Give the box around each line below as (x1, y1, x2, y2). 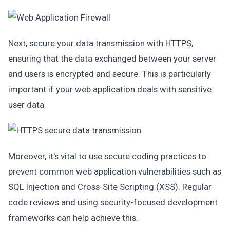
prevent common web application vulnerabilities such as (8, 166, 221, 177)
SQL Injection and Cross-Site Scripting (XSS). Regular (8, 182, 212, 192)
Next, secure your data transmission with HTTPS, (8, 38, 193, 48)
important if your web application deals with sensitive (8, 84, 212, 94)
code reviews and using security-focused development (8, 197, 218, 207)
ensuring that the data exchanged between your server (8, 53, 216, 64)
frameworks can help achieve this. (8, 213, 138, 223)
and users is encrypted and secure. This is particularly (8, 69, 211, 79)
